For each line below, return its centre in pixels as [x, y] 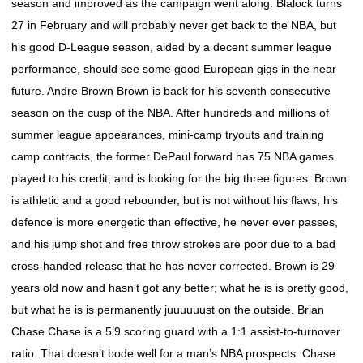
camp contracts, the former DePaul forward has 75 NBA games [173, 156]
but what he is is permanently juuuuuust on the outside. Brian [168, 310]
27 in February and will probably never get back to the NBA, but [174, 25]
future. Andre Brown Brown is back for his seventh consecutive [171, 91]
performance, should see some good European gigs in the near [174, 69]
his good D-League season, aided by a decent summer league [171, 47]
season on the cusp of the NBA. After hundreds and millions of [170, 113]
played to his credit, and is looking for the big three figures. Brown [179, 178]
